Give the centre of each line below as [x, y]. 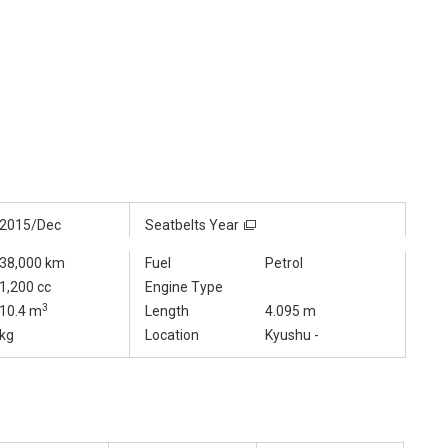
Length [167, 311]
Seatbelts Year [192, 225]
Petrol [284, 263]
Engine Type [184, 287]
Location [172, 335]
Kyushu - [292, 335]
